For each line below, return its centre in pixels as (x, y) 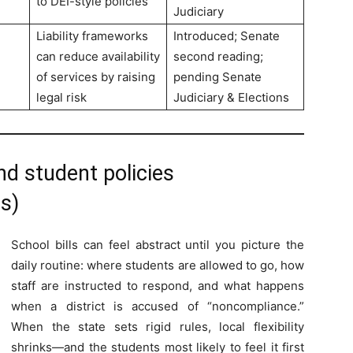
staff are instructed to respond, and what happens (158, 285)
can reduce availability (98, 56)
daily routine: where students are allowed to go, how (158, 265)
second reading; (218, 56)
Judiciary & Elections (231, 97)
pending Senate (217, 77)
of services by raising (96, 77)
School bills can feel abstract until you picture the (158, 244)
